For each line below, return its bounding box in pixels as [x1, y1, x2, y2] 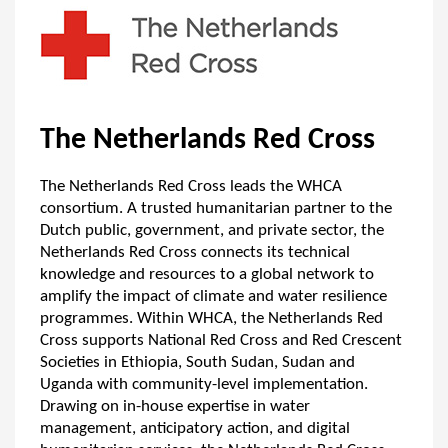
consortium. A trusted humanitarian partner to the [40, 200, 392, 217]
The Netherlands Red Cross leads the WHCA [40, 178, 342, 195]
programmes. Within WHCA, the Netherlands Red [40, 310, 383, 327]
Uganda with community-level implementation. [40, 376, 368, 393]
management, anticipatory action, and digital [40, 420, 350, 437]
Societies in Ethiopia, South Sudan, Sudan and [40, 354, 355, 371]
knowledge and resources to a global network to [40, 266, 374, 283]
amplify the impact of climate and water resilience [40, 288, 387, 305]
